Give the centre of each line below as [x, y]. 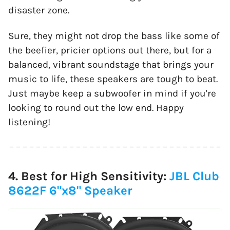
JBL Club [194, 176]
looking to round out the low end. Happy [96, 108]
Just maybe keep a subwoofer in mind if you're [112, 94]
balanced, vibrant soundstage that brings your [111, 65]
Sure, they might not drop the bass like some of [114, 36]
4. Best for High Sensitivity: [89, 176]
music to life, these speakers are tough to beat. [113, 79]
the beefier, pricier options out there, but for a [110, 51]
